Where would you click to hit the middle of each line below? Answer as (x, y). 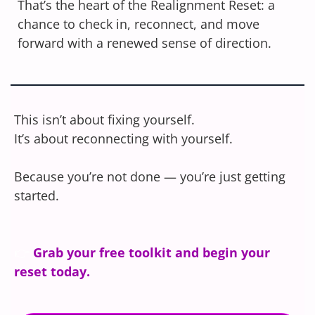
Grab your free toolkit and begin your (152, 252)
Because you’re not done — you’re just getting (150, 176)
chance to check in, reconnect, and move (139, 24)
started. (37, 195)
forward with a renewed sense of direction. (144, 43)
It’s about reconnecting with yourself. (123, 138)
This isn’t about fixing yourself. (104, 119)
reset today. (52, 271)
